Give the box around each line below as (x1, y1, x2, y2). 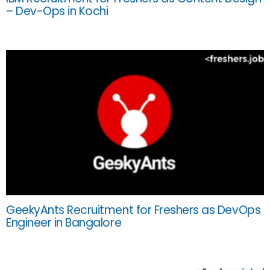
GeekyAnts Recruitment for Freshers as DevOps (6, 202, 261, 219)
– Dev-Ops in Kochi (6, 2, 108, 19)
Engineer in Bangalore (6, 215, 122, 231)
